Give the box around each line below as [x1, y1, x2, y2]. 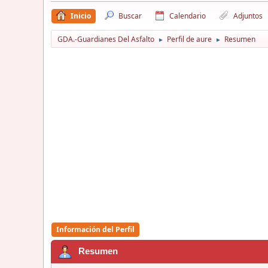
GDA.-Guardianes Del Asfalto [57, 33, 154, 44]
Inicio [71, 10, 91, 21]
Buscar [118, 10, 142, 21]
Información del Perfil [56, 224, 135, 234]
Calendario [169, 10, 206, 21]
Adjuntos [233, 10, 263, 21]
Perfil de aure [167, 33, 212, 44]
